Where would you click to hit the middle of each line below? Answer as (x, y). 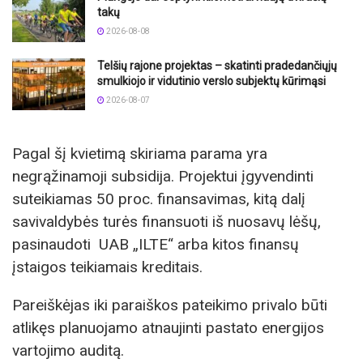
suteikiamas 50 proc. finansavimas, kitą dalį (159, 199)
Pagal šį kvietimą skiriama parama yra (140, 154)
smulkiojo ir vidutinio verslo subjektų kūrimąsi (211, 81)
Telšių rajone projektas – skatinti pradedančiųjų (217, 65)
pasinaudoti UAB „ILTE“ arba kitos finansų (156, 245)
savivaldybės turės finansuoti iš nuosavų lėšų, (167, 222)
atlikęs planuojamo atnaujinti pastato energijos (168, 328)
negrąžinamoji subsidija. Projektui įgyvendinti (163, 177)
